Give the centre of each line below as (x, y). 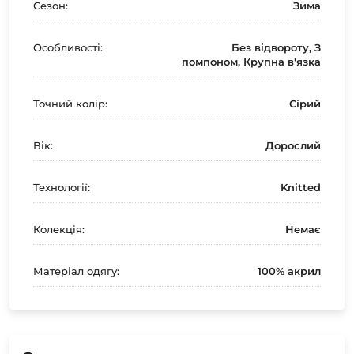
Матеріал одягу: (76, 271)
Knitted (301, 187)
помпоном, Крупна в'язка (251, 61)
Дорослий (293, 145)
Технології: (62, 187)
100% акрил (289, 271)
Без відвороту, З (276, 47)
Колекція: (59, 229)
